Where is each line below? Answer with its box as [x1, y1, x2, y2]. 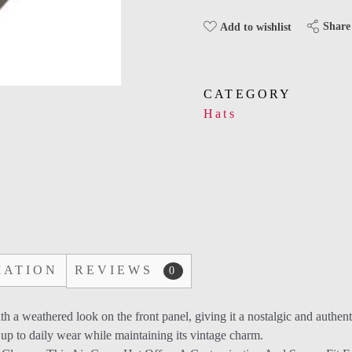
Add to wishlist [220, 20, 291, 33]
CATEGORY [203, 86, 292, 101]
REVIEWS [75, 263, 159, 277]
